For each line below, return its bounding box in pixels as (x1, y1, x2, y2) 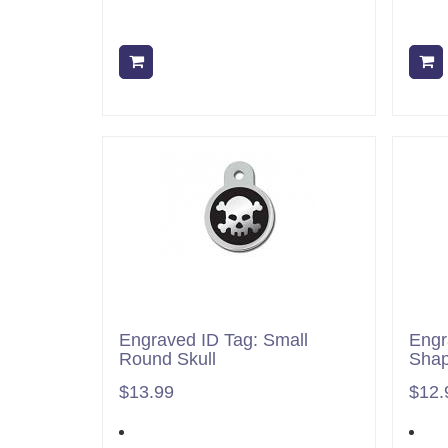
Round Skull (119, 349, 216, 369)
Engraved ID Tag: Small (119, 330, 308, 350)
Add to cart (156, 53, 232, 70)
